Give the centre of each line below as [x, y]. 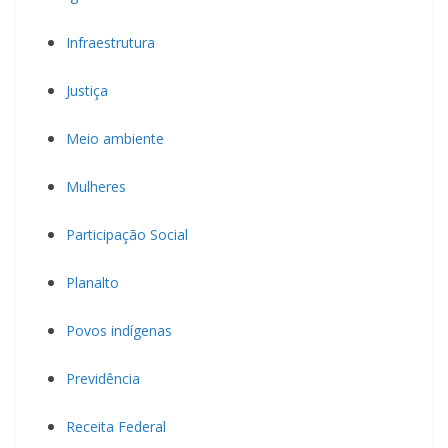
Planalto [92, 282]
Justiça [87, 90]
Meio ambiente [115, 138]
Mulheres [96, 186]
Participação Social [127, 234]
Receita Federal [116, 426]
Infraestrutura [110, 42]
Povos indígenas [119, 330]
